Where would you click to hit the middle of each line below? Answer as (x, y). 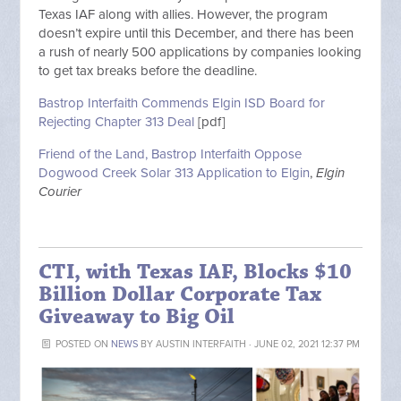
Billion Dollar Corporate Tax (180, 295)
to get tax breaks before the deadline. (148, 71)
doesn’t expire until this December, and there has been (196, 34)
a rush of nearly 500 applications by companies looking (200, 52)
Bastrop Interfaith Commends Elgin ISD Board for (182, 103)
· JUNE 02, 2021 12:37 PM (303, 345)
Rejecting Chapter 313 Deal (117, 122)
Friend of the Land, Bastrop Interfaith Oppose (171, 154)
